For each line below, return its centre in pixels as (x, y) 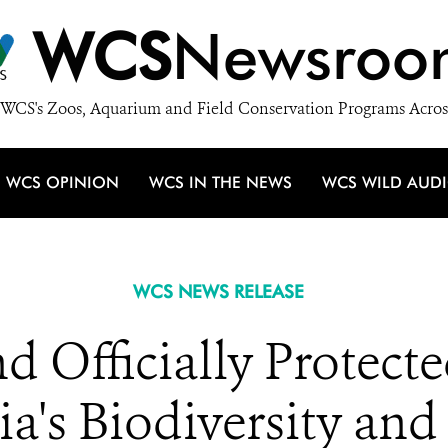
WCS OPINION (62, 182)
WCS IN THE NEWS (220, 182)
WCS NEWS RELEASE (218, 291)
